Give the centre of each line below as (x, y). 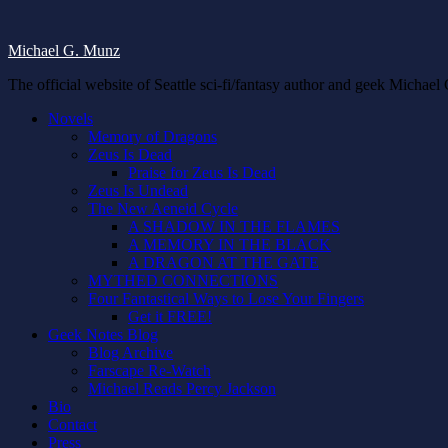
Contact (72, 424)
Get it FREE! (170, 316)
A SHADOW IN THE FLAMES (234, 226)
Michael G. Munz (64, 50)
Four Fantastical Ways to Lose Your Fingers (226, 298)
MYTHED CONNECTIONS (183, 280)
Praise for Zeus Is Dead (202, 172)
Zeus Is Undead (138, 190)
